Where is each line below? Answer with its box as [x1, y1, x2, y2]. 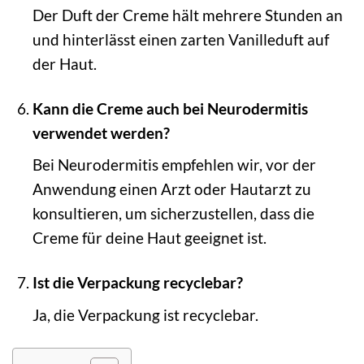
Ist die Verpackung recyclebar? [32, 273, 243, 292]
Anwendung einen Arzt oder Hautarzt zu [32, 180, 311, 199]
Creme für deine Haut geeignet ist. [32, 228, 266, 248]
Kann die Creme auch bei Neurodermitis [32, 98, 308, 118]
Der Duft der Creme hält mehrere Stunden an [32, 5, 343, 24]
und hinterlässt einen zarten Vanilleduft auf [32, 29, 329, 49]
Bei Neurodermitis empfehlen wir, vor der [32, 155, 316, 175]
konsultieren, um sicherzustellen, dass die [32, 204, 314, 223]
